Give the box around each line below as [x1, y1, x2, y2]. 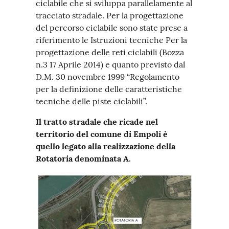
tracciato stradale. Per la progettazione [36, 10, 184, 20]
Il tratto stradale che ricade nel [36, 117, 158, 127]
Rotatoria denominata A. [36, 153, 131, 164]
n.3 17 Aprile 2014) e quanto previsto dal [36, 59, 185, 70]
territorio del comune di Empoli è [36, 129, 168, 139]
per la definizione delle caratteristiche [36, 84, 182, 94]
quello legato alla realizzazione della [36, 141, 175, 151]
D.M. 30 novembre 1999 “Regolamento [36, 72, 179, 82]
